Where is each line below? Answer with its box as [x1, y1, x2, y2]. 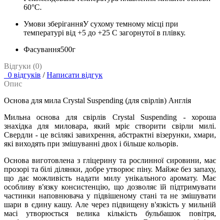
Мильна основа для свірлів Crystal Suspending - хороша [4, 113, 216, 122]
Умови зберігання [24, 20, 83, 28]
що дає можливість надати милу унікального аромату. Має [4, 174, 216, 183]
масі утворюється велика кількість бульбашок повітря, [4, 209, 216, 218]
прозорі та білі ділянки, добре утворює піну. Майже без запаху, [4, 165, 216, 174]
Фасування [24, 45, 60, 54]
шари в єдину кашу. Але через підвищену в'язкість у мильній [4, 200, 216, 209]
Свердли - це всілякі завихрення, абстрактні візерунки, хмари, [4, 131, 216, 139]
